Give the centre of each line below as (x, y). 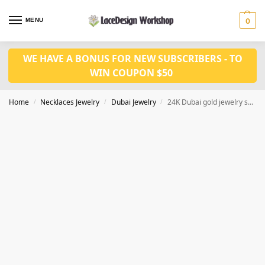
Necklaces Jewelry (70, 102)
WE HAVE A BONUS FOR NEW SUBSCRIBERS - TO (132, 59)
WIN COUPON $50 (132, 73)
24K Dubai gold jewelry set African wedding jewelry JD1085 (208, 102)
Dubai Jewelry (133, 102)
